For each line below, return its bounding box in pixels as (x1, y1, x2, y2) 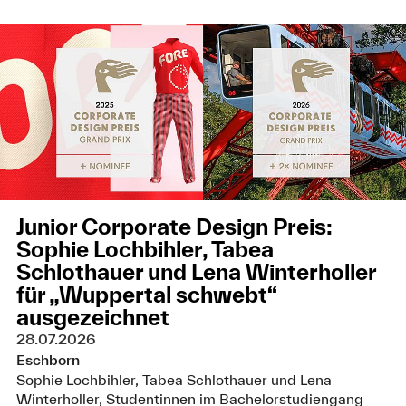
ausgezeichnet (15, 304, 169, 331)
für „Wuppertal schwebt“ (15, 282, 276, 308)
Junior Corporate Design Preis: (15, 214, 333, 240)
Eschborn (15, 351, 80, 368)
